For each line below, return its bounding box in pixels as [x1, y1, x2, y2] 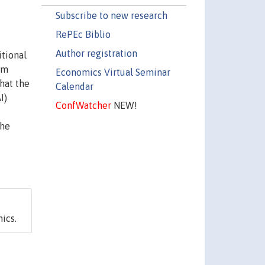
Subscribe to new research [55, 9, 167, 21]
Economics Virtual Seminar [55, 66, 170, 77]
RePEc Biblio [55, 28, 111, 40]
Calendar [55, 80, 93, 92]
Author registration [55, 47, 137, 59]
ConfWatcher [55, 99, 111, 111]
